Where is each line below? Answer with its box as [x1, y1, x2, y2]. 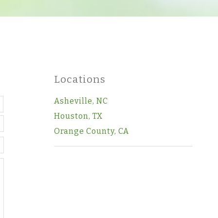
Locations [54, 73, 106, 86]
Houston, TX [54, 111, 103, 121]
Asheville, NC [54, 96, 108, 106]
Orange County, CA [54, 127, 129, 136]
